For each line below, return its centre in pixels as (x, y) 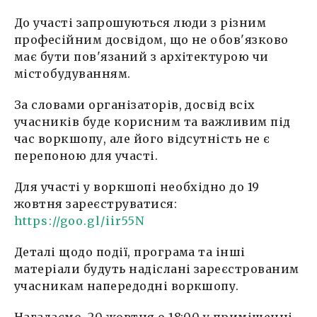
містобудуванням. (73, 73)
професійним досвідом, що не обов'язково (151, 39)
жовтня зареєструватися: (96, 203)
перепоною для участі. (86, 155)
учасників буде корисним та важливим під (152, 121)
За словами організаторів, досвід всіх (135, 104)
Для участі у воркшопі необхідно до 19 (137, 186)
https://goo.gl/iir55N (80, 220)
